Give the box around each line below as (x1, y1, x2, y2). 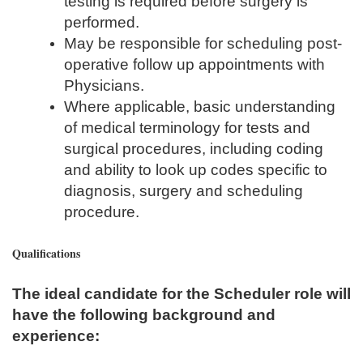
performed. (64, 13, 139, 31)
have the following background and (12, 305, 275, 323)
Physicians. (64, 76, 144, 94)
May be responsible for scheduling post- (64, 34, 342, 52)
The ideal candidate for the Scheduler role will (12, 284, 351, 302)
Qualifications (12, 244, 80, 262)
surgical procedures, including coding (64, 139, 323, 157)
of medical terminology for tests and (64, 118, 310, 136)
